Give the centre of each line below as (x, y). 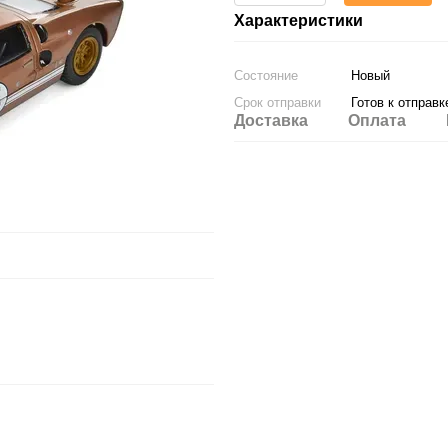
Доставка (271, 120)
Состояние (266, 75)
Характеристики (298, 20)
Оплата (377, 120)
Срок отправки (277, 102)
